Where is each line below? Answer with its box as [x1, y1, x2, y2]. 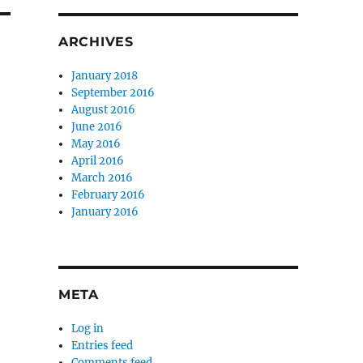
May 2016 [71, 136, 122, 151]
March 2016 [71, 170, 134, 185]
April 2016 [71, 153, 125, 168]
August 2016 [71, 102, 136, 117]
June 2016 [71, 119, 123, 134]
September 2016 [71, 85, 156, 100]
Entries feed [71, 338, 134, 352]
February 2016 [71, 187, 146, 202]
